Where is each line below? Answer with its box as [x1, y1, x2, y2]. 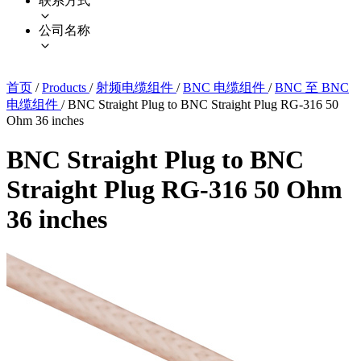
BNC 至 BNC [275, 80, 349, 94]
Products [42, 80, 89, 94]
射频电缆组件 [96, 80, 176, 94]
